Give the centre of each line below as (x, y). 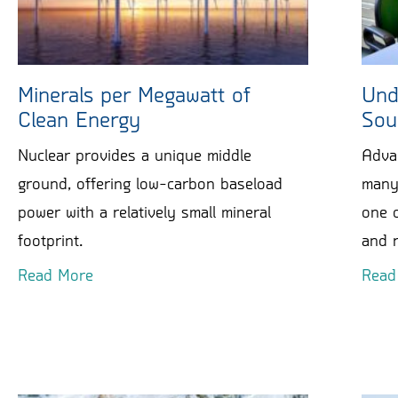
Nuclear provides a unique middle (135, 156)
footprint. (50, 241)
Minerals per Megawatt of (134, 96)
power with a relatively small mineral (144, 213)
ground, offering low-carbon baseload (150, 184)
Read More (56, 276)
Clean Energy (79, 120)
